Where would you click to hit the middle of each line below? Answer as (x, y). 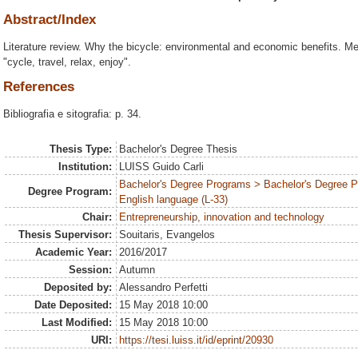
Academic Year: (73, 253)
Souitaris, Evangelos (167, 235)
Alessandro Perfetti (164, 288)
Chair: (97, 217)
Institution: (85, 167)
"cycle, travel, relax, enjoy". (67, 62)
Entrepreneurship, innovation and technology (222, 217)
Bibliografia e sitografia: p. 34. (72, 113)
